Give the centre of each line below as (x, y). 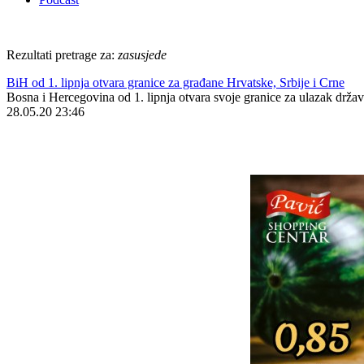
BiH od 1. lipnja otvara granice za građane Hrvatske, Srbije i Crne (175, 82)
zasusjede (142, 55)
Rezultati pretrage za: (62, 55)
